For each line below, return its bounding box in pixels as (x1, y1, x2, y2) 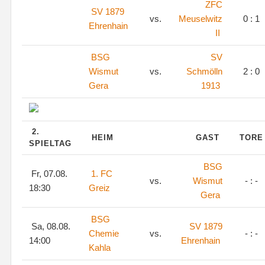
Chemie (89, 228, 119, 238)
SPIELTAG (29, 139, 75, 148)
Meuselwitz (179, 14, 222, 24)
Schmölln (186, 66, 222, 76)
